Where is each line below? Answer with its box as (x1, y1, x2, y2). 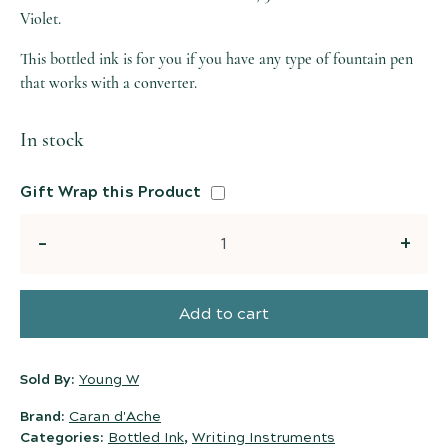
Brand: (20, 407, 69, 428)
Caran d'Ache (69, 407, 161, 428)
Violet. (20, 9, 61, 30)
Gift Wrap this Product (20, 181, 201, 204)
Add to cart (179, 303, 269, 326)
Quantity (19, 243, 90, 266)
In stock (20, 128, 84, 153)
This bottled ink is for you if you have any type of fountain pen (20, 49, 413, 70)
